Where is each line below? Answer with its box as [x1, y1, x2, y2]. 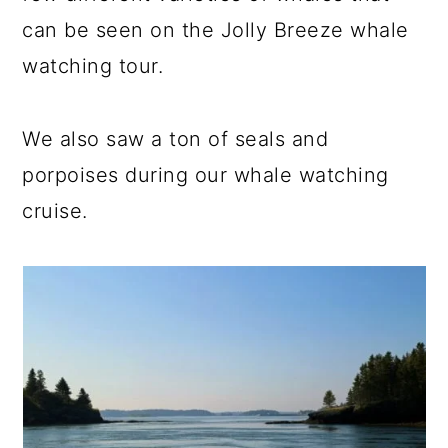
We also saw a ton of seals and [22, 127, 329, 151]
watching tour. [22, 54, 164, 78]
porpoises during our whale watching [22, 163, 389, 187]
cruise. [22, 199, 88, 223]
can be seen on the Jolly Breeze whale [22, 18, 409, 42]
